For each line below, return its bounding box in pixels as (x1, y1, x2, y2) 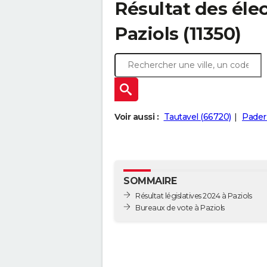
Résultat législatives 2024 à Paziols (135, 191, 252, 200)
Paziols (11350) (114, 23, 241, 45)
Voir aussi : (114, 111, 159, 123)
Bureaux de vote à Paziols (194, 203, 225, 212)
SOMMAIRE (123, 175, 176, 187)
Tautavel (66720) (163, 111, 231, 123)
